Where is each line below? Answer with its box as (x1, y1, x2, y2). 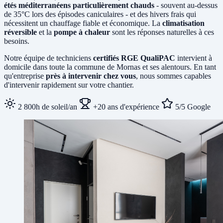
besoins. (4, 36, 29, 45)
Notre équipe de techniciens (4, 53, 93, 62)
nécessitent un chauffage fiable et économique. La (4, 18, 162, 27)
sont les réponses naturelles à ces (110, 27, 214, 36)
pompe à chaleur (54, 27, 110, 36)
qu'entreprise (4, 71, 46, 80)
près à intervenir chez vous (46, 71, 136, 80)
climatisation (162, 18, 205, 27)
